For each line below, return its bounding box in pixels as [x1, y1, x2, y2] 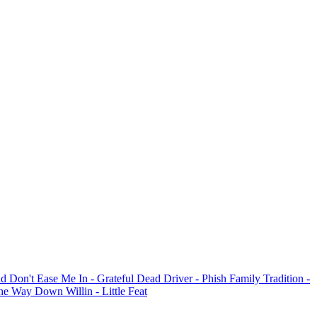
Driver [163, 272, 195, 284]
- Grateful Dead [91, 272, 163, 284]
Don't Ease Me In [9, 272, 91, 284]
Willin [66, 284, 96, 297]
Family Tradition [229, 272, 306, 284]
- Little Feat [96, 284, 147, 297]
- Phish [195, 272, 229, 284]
